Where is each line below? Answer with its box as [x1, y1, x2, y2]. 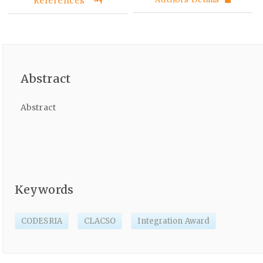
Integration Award [137, 216, 210, 226]
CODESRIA [21, 216, 62, 226]
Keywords [15, 182, 73, 197]
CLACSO [83, 216, 116, 226]
